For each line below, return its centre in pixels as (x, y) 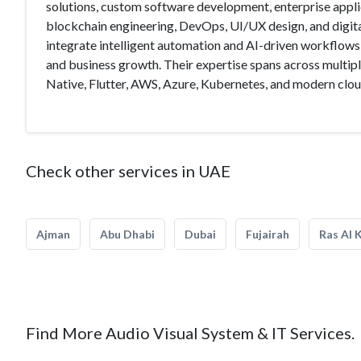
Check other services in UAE (128, 171)
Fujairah (268, 234)
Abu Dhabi (127, 234)
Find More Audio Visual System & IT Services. (190, 333)
